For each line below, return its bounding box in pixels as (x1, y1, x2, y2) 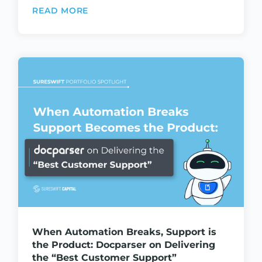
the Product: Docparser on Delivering (32, 239, 216, 251)
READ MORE (32, 5, 89, 16)
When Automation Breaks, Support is (32, 226, 217, 238)
